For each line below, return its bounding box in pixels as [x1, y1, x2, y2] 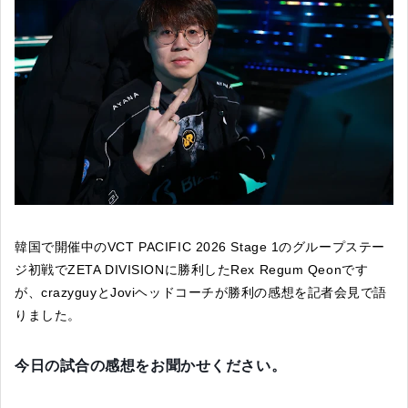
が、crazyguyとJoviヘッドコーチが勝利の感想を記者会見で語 [15, 284, 388, 300]
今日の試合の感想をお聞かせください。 [15, 357, 287, 373]
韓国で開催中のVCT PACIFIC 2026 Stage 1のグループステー [15, 239, 385, 254]
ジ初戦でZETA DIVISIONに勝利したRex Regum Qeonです [15, 261, 369, 277]
